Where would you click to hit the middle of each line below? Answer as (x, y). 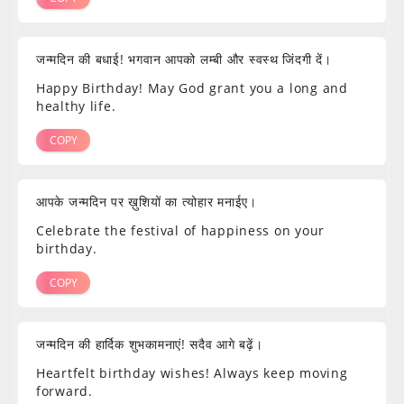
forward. (64, 391)
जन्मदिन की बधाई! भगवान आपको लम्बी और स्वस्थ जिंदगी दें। (184, 60)
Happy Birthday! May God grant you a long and (192, 88)
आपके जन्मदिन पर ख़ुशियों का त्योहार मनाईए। (147, 202)
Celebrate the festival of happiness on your (180, 231)
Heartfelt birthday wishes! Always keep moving (192, 373)
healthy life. (76, 106)
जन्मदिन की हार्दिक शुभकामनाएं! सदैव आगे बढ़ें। (150, 344)
